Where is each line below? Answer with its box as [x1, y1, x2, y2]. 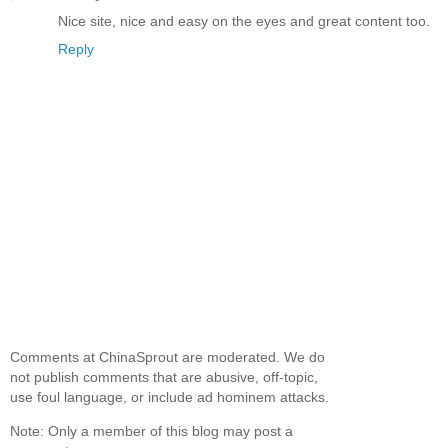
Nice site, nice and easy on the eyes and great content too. [58, 13, 430, 30]
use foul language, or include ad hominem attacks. [10, 388, 329, 405]
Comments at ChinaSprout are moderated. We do [10, 348, 325, 365]
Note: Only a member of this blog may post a [10, 423, 293, 440]
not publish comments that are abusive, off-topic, [10, 368, 318, 385]
